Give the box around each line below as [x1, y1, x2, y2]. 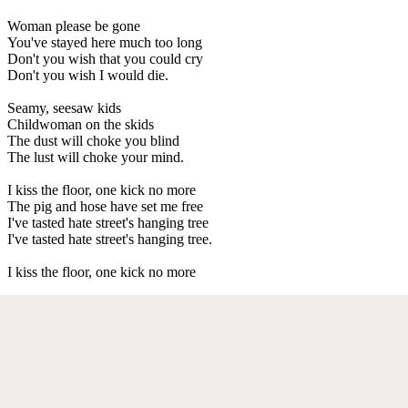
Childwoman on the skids [7, 116, 154, 132]
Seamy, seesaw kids [7, 99, 121, 116]
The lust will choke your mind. [7, 148, 184, 165]
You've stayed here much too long [7, 34, 202, 50]
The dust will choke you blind [7, 132, 179, 148]
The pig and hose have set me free [7, 198, 203, 214]
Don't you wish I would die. [7, 66, 168, 83]
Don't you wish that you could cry [7, 50, 203, 66]
